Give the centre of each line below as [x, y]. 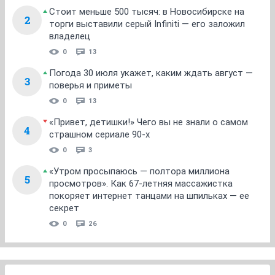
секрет [64, 208]
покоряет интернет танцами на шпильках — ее [149, 196]
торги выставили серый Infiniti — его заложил [147, 24]
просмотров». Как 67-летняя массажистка [141, 184]
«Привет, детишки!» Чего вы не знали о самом [149, 122]
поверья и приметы [91, 85]
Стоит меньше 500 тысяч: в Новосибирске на [147, 12]
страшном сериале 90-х [99, 134]
